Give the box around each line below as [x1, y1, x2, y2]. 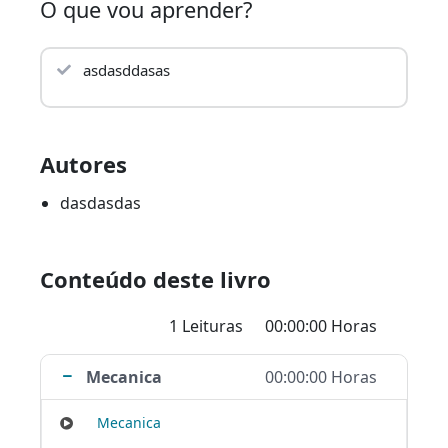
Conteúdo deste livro [40, 264, 271, 295]
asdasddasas [83, 60, 170, 81]
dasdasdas [60, 192, 141, 215]
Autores [40, 149, 127, 180]
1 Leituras [169, 315, 247, 338]
